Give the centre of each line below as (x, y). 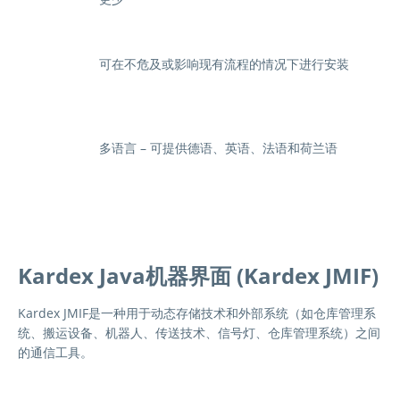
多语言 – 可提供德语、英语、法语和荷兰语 (219, 148)
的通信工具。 (55, 353)
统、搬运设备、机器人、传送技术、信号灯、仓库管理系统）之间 (199, 333)
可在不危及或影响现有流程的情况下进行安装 (225, 63)
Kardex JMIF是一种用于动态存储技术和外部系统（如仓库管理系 (197, 313)
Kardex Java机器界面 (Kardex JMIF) (198, 275)
